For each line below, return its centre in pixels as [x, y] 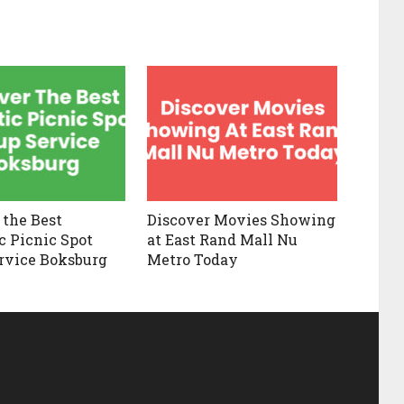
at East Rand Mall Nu [223, 240]
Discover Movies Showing [242, 220]
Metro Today [193, 260]
